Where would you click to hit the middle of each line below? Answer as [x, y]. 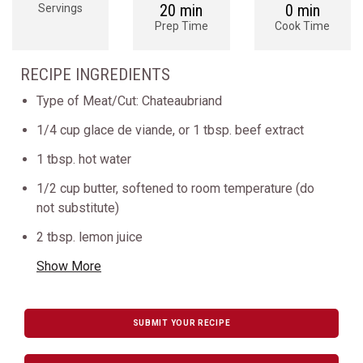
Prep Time [181, 26]
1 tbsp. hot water [84, 159]
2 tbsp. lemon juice [90, 237]
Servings [61, 8]
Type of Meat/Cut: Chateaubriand [129, 101]
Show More [69, 266]
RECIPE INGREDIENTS [95, 75]
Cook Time [303, 26]
